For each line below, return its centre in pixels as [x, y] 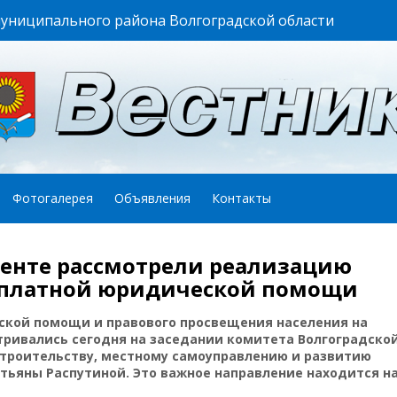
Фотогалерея [53, 198]
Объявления [152, 198]
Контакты [241, 198]
